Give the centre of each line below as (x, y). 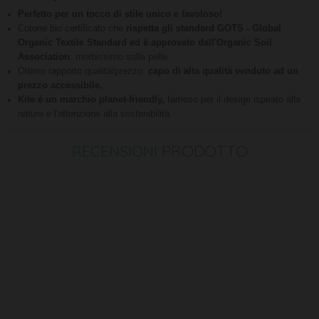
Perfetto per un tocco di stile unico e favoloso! (120, 15)
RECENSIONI (114, 151)
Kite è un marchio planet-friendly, (92, 100)
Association (43, 57)
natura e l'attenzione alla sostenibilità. (95, 114)
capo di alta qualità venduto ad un (221, 72)
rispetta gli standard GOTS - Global (203, 29)
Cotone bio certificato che (72, 29)
